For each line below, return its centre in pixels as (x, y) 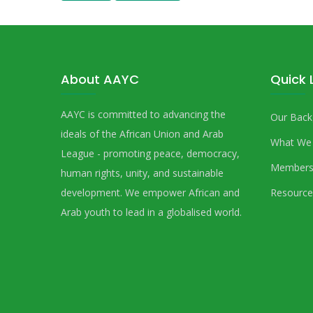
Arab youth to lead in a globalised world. (151, 212)
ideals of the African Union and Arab (142, 134)
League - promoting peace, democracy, (150, 154)
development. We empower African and (150, 193)
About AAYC (100, 80)
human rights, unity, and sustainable (142, 173)
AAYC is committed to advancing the (143, 115)
